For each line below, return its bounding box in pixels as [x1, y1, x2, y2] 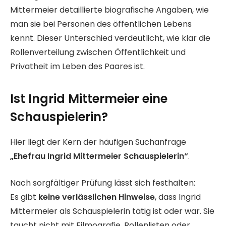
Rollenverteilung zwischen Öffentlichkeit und [10, 46, 186, 58]
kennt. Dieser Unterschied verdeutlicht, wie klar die [10, 32, 210, 44]
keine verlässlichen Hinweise [38, 191, 155, 203]
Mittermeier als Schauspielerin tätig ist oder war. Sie [10, 205, 214, 217]
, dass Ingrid [155, 191, 201, 203]
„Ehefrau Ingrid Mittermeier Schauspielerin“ [10, 150, 188, 162]
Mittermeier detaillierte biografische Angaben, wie [10, 4, 209, 16]
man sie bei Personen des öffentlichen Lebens [10, 18, 192, 30]
